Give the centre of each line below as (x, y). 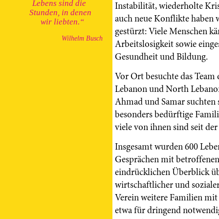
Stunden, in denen (56, 12)
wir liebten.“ (56, 22)
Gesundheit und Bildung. (161, 56)
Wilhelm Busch (82, 38)
